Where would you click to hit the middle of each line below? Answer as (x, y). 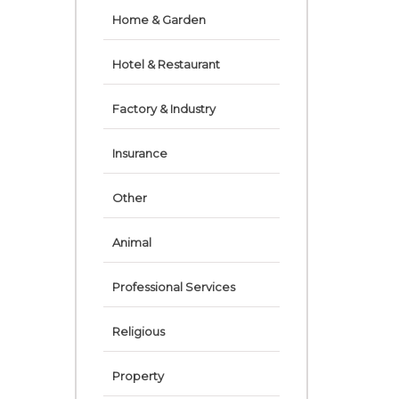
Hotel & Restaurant (166, 64)
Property (138, 376)
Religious (138, 331)
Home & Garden (159, 20)
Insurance (139, 153)
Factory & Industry (163, 109)
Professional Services (173, 287)
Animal (131, 242)
